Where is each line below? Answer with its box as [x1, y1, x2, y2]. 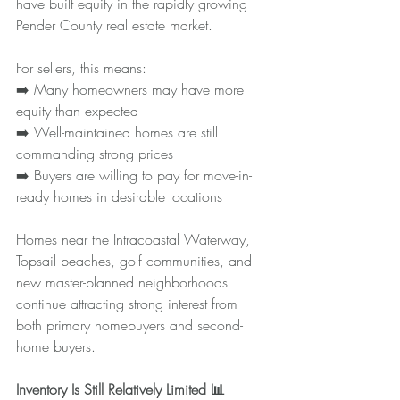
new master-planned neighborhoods [16, 271, 232, 292]
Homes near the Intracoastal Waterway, [16, 229, 254, 249]
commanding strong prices [16, 143, 173, 163]
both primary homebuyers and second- [16, 314, 243, 335]
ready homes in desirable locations [16, 186, 222, 206]
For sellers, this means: [16, 57, 146, 78]
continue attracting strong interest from [16, 293, 242, 313]
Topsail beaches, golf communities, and [16, 250, 256, 271]
